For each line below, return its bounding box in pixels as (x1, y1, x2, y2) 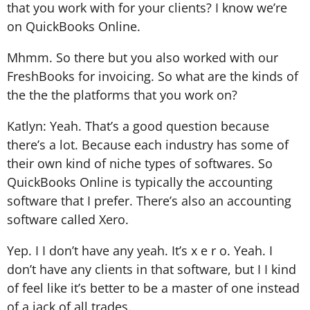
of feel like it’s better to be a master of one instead (7, 279, 300, 296)
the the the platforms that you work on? (7, 86, 237, 103)
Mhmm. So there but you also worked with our (7, 48, 278, 66)
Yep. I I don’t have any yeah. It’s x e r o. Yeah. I (7, 241, 273, 259)
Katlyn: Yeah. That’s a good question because (7, 117, 269, 134)
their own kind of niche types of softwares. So (7, 154, 273, 172)
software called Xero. (7, 210, 129, 228)
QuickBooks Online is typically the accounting (7, 173, 273, 190)
